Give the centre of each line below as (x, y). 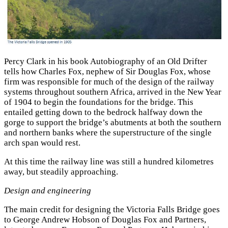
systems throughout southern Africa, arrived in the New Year (113, 92)
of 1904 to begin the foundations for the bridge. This (99, 102)
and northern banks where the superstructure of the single (108, 133)
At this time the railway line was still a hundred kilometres (109, 162)
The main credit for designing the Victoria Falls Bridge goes (112, 209)
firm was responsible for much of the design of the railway (109, 82)
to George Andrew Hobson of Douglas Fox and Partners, (105, 219)
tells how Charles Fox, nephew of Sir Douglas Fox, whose (107, 72)
